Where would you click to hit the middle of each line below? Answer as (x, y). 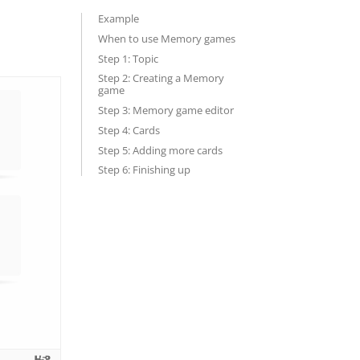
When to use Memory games (167, 38)
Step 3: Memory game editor (166, 110)
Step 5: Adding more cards (160, 150)
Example (119, 18)
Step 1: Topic (128, 58)
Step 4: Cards (129, 130)
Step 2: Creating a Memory (161, 78)
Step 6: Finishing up (144, 170)
